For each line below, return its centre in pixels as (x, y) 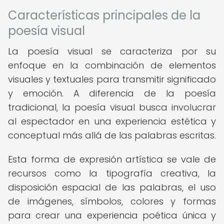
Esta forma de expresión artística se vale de (112, 159)
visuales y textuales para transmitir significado (112, 79)
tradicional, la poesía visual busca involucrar (112, 107)
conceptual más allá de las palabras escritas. (112, 135)
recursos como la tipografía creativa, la (112, 173)
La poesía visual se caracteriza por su (112, 51)
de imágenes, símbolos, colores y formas (112, 201)
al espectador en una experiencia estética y (112, 121)
